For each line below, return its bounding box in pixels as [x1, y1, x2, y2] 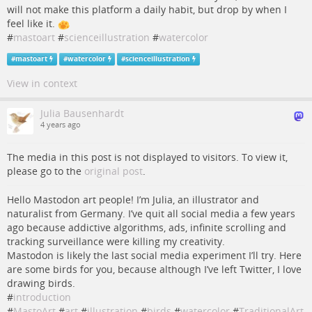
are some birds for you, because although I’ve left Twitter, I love [7, 263, 302, 276]
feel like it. [7, 17, 58, 30]
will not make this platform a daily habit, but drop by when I [7, 3, 287, 16]
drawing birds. [7, 276, 75, 290]
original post [84, 164, 143, 178]
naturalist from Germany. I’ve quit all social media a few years [7, 207, 295, 220]
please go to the [7, 164, 84, 178]
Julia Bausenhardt [40, 107, 124, 120]
